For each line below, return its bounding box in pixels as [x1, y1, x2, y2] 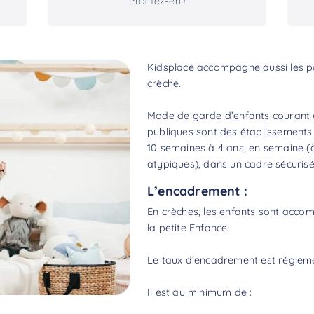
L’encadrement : [147, 182, 247, 199]
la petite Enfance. [147, 221, 230, 234]
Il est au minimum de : [147, 285, 252, 299]
